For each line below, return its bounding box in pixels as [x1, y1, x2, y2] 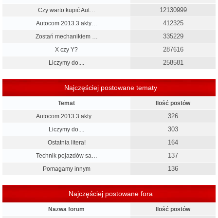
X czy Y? [55, 46, 78, 54]
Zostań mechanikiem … [35, 33, 98, 40]
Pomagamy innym [42, 165, 91, 173]
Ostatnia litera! [47, 139, 86, 146]
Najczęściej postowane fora [69, 190, 153, 198]
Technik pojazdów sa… [36, 152, 97, 160]
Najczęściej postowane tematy [64, 84, 157, 92]
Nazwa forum [48, 206, 85, 213]
